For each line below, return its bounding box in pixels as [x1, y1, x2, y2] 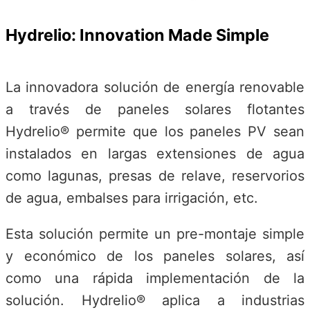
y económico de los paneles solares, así [6, 247, 304, 264]
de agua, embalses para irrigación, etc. [6, 189, 258, 206]
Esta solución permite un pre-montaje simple [6, 225, 304, 242]
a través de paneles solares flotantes [6, 100, 304, 118]
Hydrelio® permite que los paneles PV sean [6, 122, 304, 140]
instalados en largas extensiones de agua [6, 145, 304, 162]
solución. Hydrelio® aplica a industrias [6, 291, 304, 309]
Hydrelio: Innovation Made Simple [6, 25, 269, 46]
